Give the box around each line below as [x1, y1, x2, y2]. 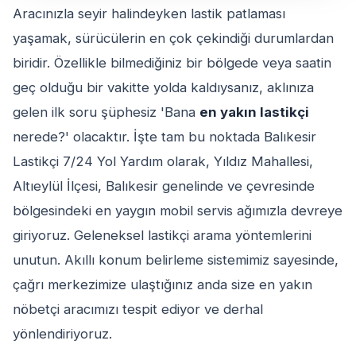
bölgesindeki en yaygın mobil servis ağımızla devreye [13, 203, 342, 219]
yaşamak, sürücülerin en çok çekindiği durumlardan [13, 30, 334, 47]
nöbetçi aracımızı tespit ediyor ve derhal [13, 301, 263, 318]
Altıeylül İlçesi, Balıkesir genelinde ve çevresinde [13, 178, 315, 195]
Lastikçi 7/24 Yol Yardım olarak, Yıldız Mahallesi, [13, 153, 313, 170]
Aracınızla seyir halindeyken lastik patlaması [13, 6, 285, 22]
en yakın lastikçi [199, 104, 309, 121]
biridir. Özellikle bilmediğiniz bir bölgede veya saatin [13, 55, 331, 72]
